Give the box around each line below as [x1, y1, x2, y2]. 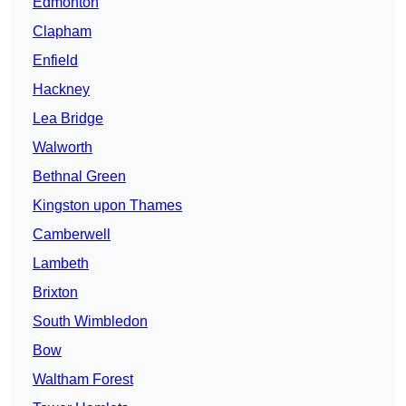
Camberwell [33, 227, 111, 243]
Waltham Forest [33, 372, 133, 388]
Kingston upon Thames [33, 198, 182, 214]
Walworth [33, 140, 92, 156]
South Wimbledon [33, 314, 148, 330]
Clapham [33, 24, 92, 40]
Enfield [33, 53, 78, 69]
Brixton [33, 285, 78, 301]
